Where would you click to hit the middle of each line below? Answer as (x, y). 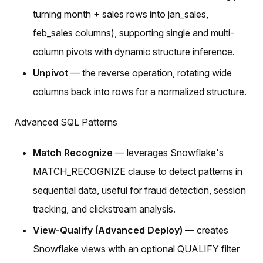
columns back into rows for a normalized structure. (140, 91)
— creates (205, 230)
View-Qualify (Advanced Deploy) (108, 230)
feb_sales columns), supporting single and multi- (134, 33)
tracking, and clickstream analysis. (104, 209)
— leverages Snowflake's (168, 152)
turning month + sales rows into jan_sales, (121, 14)
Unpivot (50, 73)
